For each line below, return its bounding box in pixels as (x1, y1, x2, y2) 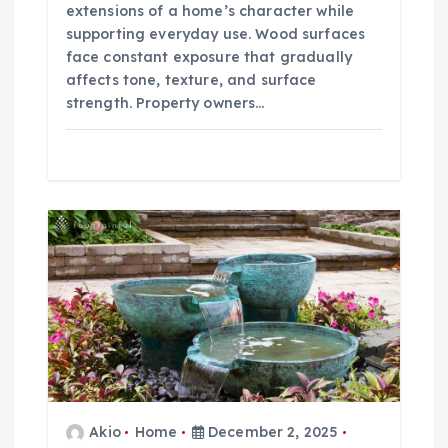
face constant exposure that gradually (65, 48, 352, 67)
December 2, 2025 (203, 422, 339, 441)
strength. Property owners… (65, 94, 265, 113)
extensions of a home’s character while (65, 2, 355, 21)
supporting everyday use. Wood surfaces (65, 25, 366, 44)
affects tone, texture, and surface (65, 71, 317, 90)
